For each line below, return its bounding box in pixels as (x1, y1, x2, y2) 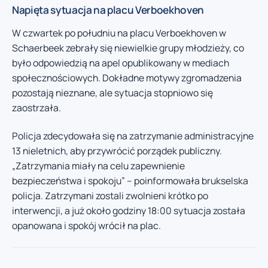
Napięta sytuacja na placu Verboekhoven (12, 2, 204, 17)
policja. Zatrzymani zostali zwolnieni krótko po (12, 189, 208, 203)
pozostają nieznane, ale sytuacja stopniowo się (12, 86, 213, 99)
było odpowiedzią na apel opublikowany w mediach (12, 56, 229, 69)
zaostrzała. (12, 100, 61, 114)
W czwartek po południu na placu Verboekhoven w (12, 26, 226, 39)
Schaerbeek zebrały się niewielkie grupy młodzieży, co (12, 41, 244, 54)
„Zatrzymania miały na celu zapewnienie (12, 159, 185, 173)
